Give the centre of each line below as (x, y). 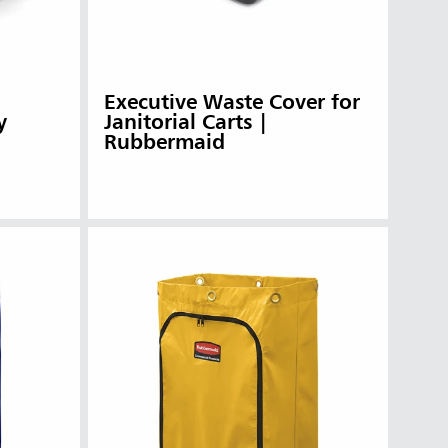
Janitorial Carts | (186, 123)
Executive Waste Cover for (232, 103)
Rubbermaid (164, 143)
